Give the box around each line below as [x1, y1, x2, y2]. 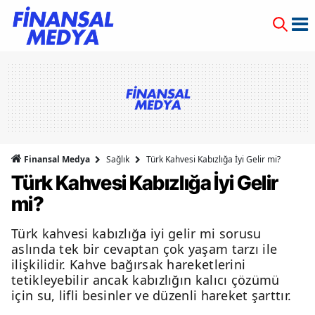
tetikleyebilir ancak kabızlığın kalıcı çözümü [11, 271, 280, 288]
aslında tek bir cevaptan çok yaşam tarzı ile [11, 240, 278, 257]
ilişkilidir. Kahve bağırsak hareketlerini [11, 256, 246, 273]
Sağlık [106, 153, 129, 165]
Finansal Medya [22, 153, 92, 165]
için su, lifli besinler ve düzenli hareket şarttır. [11, 287, 292, 304]
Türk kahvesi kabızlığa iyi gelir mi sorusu [11, 225, 262, 242]
